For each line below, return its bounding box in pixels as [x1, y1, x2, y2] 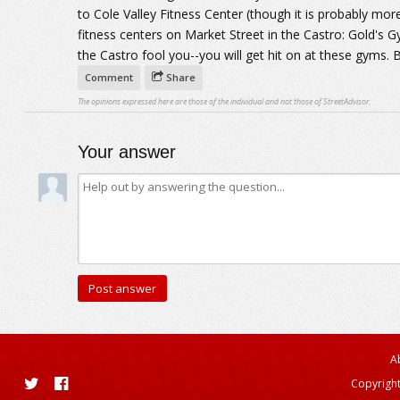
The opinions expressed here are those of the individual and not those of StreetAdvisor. [77, 96, 371, 107]
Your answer [77, 142, 176, 162]
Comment [84, 71, 133, 84]
